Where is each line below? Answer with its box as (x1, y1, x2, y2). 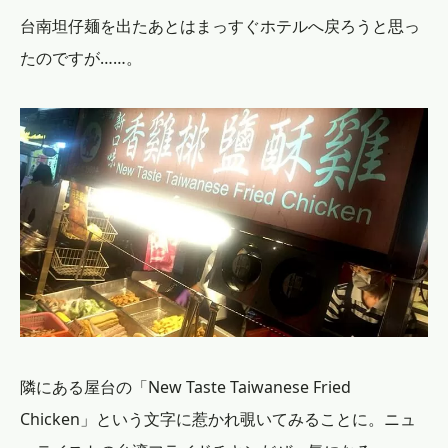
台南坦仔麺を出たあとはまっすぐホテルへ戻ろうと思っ (20, 14, 420, 37)
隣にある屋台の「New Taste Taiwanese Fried (20, 376, 351, 399)
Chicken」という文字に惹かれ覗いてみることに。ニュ (20, 408, 416, 431)
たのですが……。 (20, 46, 142, 69)
